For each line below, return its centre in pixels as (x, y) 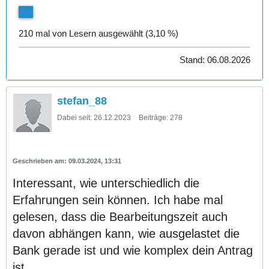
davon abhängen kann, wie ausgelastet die (126, 234)
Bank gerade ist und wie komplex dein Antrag (133, 250)
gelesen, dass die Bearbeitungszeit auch (120, 217)
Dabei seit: (74, 118)
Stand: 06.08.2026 (215, 60)
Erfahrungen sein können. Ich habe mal (118, 200)
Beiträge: (153, 118)
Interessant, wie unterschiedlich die (106, 183)
